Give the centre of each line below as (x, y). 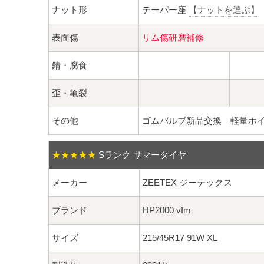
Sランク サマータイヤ (142, 155)
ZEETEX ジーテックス (187, 183)
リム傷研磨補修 (173, 38)
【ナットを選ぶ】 (224, 10)
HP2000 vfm (167, 210)
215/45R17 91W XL (180, 238)
